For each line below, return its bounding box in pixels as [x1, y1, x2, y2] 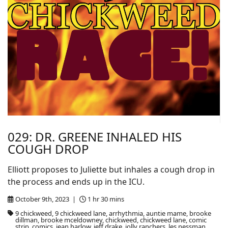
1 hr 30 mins [88, 194, 125, 204]
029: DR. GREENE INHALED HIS [8, 128, 182, 145]
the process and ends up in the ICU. [8, 176, 145, 187]
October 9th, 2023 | [15, 194, 77, 204]
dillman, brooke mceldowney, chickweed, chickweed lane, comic [15, 215, 207, 224]
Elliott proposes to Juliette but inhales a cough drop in [8, 164, 215, 175]
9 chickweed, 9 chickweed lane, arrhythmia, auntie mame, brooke [15, 209, 211, 218]
